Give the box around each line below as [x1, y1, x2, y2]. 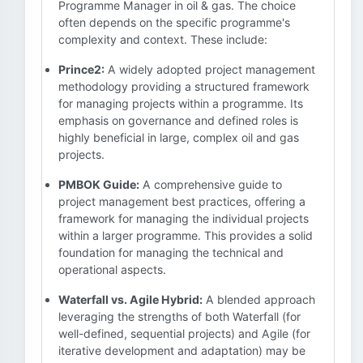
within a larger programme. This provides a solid [58, 228, 313, 242]
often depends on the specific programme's [58, 15, 290, 29]
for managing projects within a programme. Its [58, 96, 303, 110]
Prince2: [58, 62, 105, 76]
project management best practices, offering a [58, 194, 305, 208]
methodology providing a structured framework [58, 79, 310, 93]
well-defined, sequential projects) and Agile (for [58, 327, 310, 340]
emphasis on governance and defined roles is [58, 113, 298, 127]
